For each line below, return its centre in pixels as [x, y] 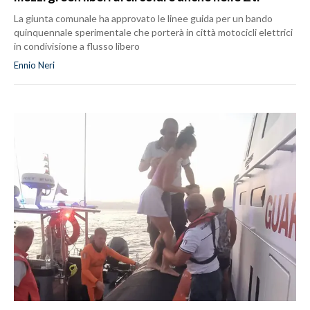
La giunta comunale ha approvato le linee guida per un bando [143, 19]
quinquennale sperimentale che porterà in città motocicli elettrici [153, 33]
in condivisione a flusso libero [77, 46]
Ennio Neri [34, 65]
